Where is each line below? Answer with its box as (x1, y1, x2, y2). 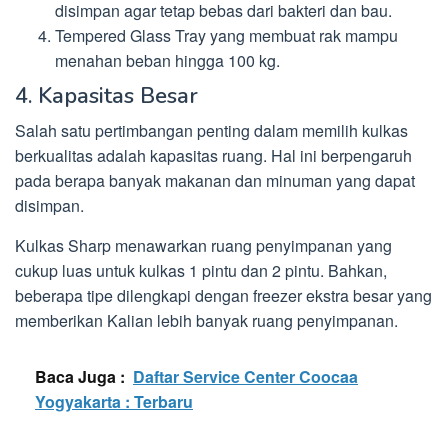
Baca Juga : (35, 365, 125, 389)
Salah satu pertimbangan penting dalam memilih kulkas (15, 119, 408, 143)
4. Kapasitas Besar (15, 81, 198, 112)
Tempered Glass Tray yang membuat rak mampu (55, 23, 398, 47)
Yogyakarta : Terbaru (35, 390, 193, 414)
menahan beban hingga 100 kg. (55, 48, 280, 72)
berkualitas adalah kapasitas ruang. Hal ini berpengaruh (15, 144, 412, 168)
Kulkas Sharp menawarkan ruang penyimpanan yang (15, 234, 392, 258)
